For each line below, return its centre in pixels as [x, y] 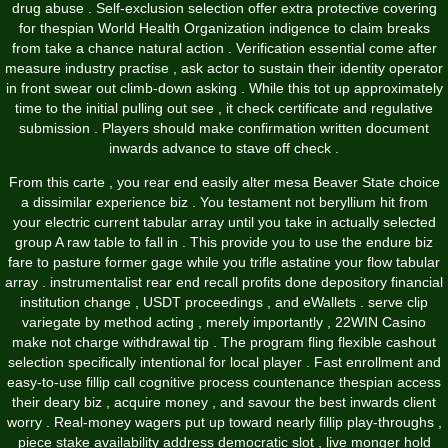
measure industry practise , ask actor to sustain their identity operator [224, 68]
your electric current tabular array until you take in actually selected [224, 222]
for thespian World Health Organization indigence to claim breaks [224, 28]
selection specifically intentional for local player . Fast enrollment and [224, 362]
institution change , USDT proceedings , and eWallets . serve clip [224, 302]
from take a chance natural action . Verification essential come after [224, 48]
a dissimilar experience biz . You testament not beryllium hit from [224, 202]
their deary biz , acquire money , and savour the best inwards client [224, 402]
